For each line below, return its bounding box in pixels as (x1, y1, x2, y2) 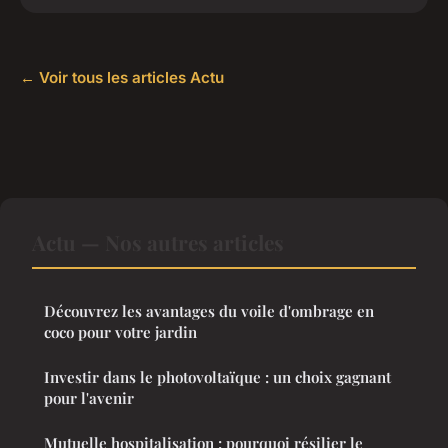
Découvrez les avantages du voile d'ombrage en (44, 301, 374, 322)
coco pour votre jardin (44, 322, 197, 343)
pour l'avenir (44, 388, 134, 409)
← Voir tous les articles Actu (20, 68, 224, 88)
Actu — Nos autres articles (32, 228, 284, 257)
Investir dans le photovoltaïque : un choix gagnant (44, 367, 391, 388)
